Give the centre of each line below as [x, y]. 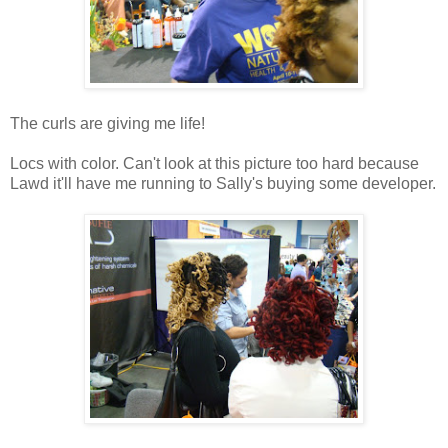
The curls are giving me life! [107, 123]
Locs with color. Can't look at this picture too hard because [214, 163]
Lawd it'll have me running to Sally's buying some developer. [223, 183]
